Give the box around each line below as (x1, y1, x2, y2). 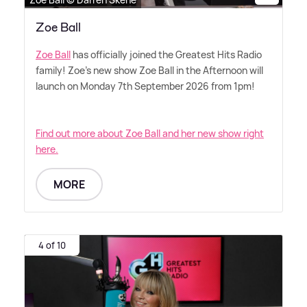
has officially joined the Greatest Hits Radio (71, 48, 262, 62)
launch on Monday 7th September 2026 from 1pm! (36, 79, 255, 93)
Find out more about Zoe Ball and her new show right (36, 127, 264, 140)
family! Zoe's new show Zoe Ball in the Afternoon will (36, 64, 263, 77)
